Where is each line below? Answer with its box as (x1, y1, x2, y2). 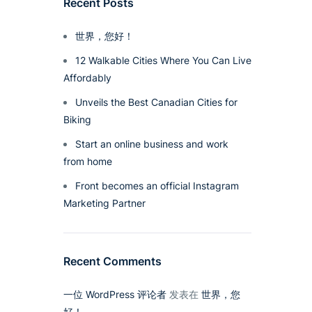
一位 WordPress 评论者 (63, 288, 166, 300)
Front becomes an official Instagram (75, 179, 239, 192)
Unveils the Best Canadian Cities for (75, 95, 237, 108)
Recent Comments (63, 253, 162, 268)
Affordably (63, 71, 111, 84)
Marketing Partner (63, 196, 146, 209)
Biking (63, 113, 91, 125)
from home (63, 155, 112, 167)
